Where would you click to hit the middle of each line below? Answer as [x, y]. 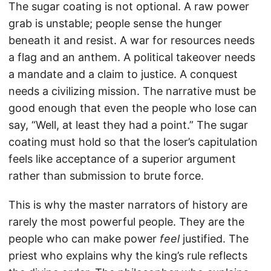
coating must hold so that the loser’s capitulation [133, 142]
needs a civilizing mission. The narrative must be [132, 91]
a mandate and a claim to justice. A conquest [123, 74]
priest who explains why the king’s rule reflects [128, 255]
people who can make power [84, 238]
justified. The [214, 238]
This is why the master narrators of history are [128, 204]
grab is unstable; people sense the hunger [115, 23]
